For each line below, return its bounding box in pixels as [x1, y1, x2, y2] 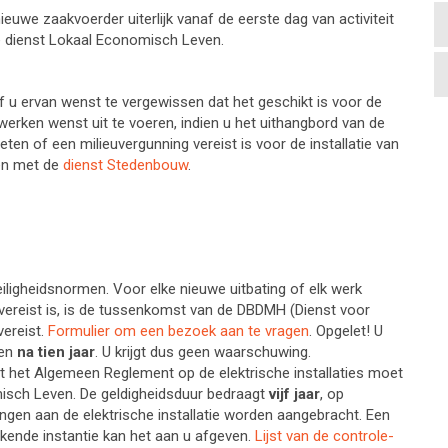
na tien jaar [17, 343, 95, 361]
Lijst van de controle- [255, 427, 394, 445]
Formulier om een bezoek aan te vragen [48, 322, 309, 340]
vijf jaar [269, 385, 320, 403]
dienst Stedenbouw [63, 156, 188, 174]
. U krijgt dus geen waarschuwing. [95, 343, 311, 361]
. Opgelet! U [309, 322, 383, 340]
